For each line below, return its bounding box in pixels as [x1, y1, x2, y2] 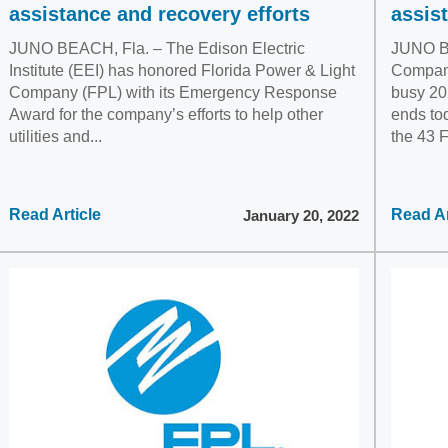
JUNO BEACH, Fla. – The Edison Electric [9, 40, 305, 57]
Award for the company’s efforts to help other [9, 106, 323, 123]
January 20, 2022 [243, 206, 359, 224]
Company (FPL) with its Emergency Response [9, 84, 337, 101]
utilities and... [9, 128, 102, 145]
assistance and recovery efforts [9, 3, 314, 25]
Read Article [9, 206, 101, 223]
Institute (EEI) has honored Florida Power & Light [9, 62, 355, 79]
